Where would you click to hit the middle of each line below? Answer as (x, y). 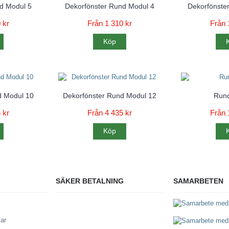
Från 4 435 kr (109, 113)
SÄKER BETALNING (90, 181)
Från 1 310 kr (109, 23)
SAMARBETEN (198, 181)
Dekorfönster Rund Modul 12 (109, 96)
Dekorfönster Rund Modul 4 (109, 6)
